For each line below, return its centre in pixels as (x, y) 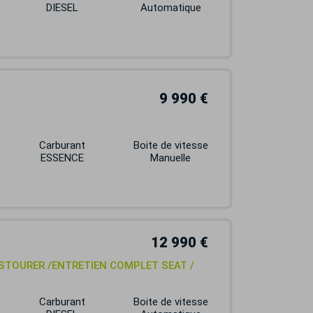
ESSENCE (63, 158)
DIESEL (63, 8)
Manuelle (171, 158)
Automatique (170, 8)
